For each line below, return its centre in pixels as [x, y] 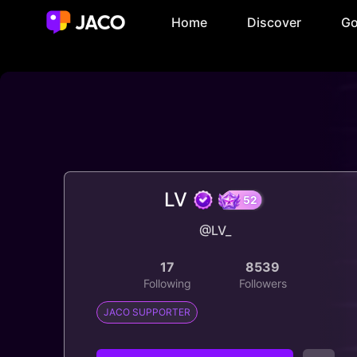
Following [168, 283]
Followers [263, 283]
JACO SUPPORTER [147, 312]
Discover [274, 22]
